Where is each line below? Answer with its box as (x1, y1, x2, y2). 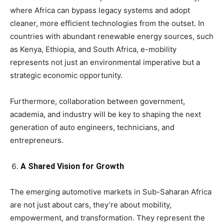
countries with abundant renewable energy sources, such (10, 31, 213, 41)
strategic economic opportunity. (10, 70, 122, 80)
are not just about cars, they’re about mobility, (10, 200, 171, 210)
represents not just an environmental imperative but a (10, 57, 200, 67)
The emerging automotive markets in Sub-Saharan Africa (10, 187, 211, 197)
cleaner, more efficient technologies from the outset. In (10, 18, 204, 28)
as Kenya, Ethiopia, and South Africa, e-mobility (10, 44, 176, 54)
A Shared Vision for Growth (20, 161, 124, 171)
